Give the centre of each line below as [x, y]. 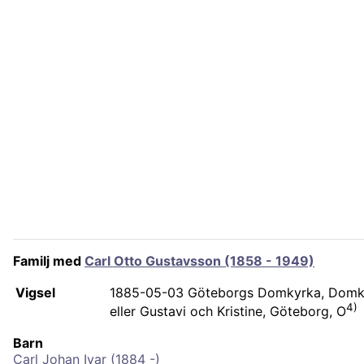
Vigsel [35, 292]
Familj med [49, 261]
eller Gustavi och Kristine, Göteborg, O [228, 312]
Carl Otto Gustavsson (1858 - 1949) [199, 261]
